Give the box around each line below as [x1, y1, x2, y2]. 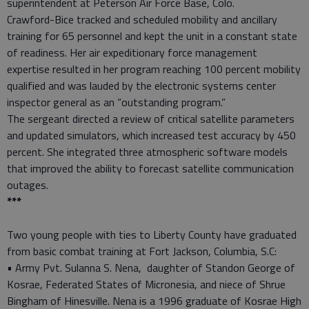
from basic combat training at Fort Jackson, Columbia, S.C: [7, 242, 277, 259]
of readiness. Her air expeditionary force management [7, 43, 257, 61]
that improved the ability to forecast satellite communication [7, 159, 294, 177]
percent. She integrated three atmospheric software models [7, 143, 288, 160]
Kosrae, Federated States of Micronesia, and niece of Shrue [7, 275, 286, 292]
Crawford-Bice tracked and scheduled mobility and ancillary [7, 10, 277, 28]
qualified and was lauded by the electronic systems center [7, 77, 276, 94]
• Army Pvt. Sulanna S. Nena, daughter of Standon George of [7, 259, 295, 276]
